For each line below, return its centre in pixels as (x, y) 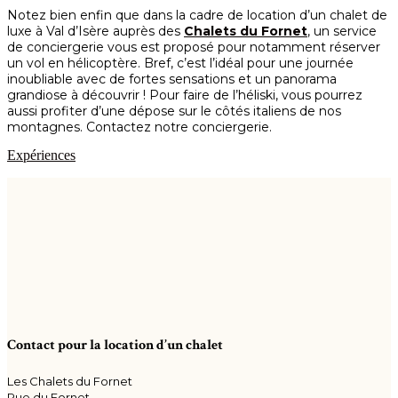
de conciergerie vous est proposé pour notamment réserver (194, 47)
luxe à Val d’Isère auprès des (96, 31)
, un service (342, 31)
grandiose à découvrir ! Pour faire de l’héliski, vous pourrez (185, 95)
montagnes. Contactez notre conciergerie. (139, 127)
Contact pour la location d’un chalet (115, 345)
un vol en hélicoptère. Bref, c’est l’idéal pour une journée (180, 63)
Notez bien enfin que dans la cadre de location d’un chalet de (197, 15)
